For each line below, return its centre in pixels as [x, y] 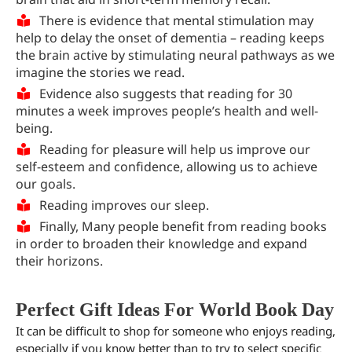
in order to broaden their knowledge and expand [161, 244]
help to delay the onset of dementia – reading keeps [170, 38]
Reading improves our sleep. [124, 205]
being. [34, 128]
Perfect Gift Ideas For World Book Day [175, 310]
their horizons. [59, 261]
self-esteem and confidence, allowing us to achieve [167, 167]
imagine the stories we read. [100, 73]
